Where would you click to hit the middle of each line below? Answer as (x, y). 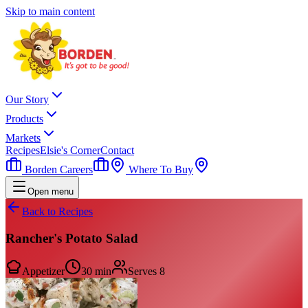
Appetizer (43, 272)
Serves (144, 272)
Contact (117, 150)
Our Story (27, 99)
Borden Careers (57, 169)
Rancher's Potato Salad (72, 238)
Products (24, 119)
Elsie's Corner (70, 150)
